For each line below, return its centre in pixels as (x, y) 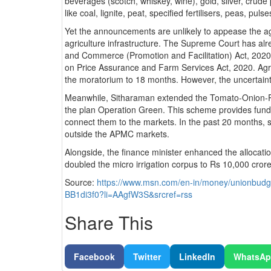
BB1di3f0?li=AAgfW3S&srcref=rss (129, 194)
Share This (109, 223)
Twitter (147, 257)
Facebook (94, 257)
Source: (81, 182)
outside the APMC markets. (117, 134)
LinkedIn (197, 257)
